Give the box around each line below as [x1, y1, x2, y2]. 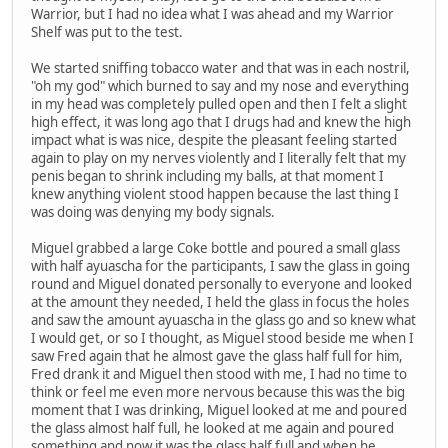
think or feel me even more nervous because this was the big [31, 382, 405, 401]
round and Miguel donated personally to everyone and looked [31, 274, 412, 293]
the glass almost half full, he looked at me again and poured [31, 418, 394, 437]
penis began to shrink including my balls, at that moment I [31, 166, 384, 185]
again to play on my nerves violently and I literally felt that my [31, 148, 406, 167]
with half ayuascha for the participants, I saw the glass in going [31, 256, 410, 275]
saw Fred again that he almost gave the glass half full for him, [31, 346, 403, 365]
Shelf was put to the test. [31, 22, 183, 41]
